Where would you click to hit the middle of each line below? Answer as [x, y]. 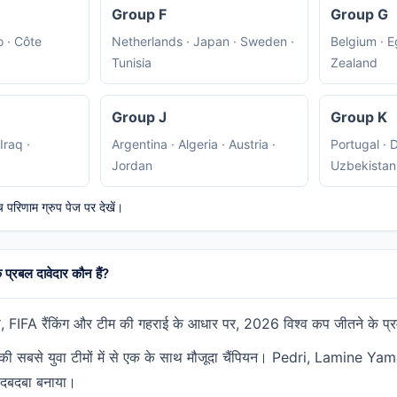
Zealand [354, 63]
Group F [139, 15]
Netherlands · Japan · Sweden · [202, 42]
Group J [139, 117]
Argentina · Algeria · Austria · [193, 144]
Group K [359, 117]
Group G [359, 15]
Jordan [132, 166]
